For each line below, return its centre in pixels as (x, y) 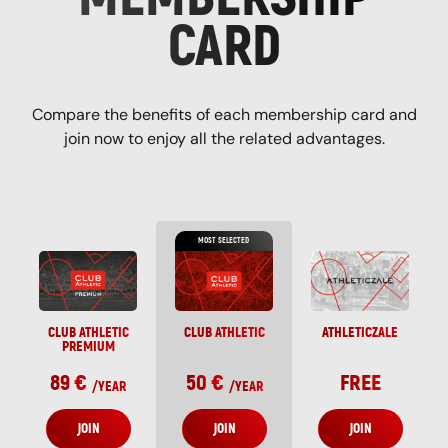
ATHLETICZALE (360, 332)
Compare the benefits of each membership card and (224, 114)
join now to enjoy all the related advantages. (224, 138)
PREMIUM (88, 346)
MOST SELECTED (224, 240)
